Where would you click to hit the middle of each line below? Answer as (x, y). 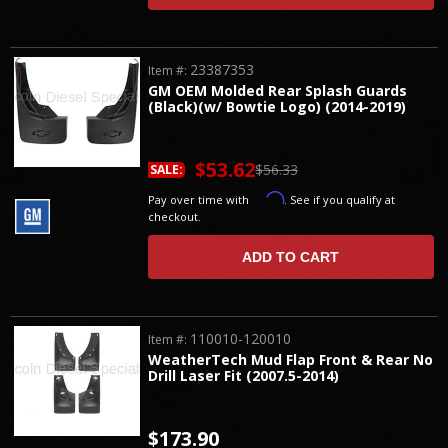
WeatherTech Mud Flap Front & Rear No (291, 359)
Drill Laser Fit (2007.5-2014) (244, 375)
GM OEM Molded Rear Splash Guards (278, 90)
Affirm (268, 197)
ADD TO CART (291, 256)
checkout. (175, 216)
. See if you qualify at (340, 199)
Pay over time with (200, 199)
